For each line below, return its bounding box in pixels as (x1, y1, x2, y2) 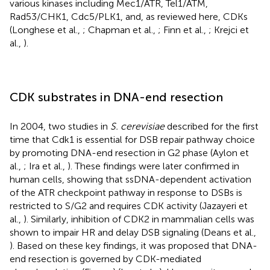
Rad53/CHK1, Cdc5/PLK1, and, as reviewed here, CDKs (10, 10, 248, 22)
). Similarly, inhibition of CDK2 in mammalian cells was (24, 213, 254, 225)
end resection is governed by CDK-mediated (10, 253, 201, 265)
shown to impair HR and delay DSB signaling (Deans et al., (10, 226, 256, 238)
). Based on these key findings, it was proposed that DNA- (10, 239, 257, 251)
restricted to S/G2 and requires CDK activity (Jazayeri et (10, 199, 248, 212)
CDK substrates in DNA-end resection (10, 89, 223, 104)
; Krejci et (209, 24, 249, 36)
